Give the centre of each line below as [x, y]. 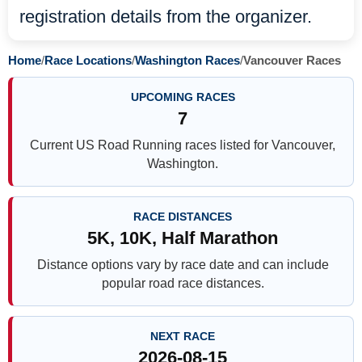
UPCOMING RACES [183, 97]
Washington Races [187, 60]
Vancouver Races [292, 60]
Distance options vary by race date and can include [183, 265]
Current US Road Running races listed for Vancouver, [183, 145]
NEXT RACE [183, 336]
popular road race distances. [183, 283]
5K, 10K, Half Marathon [183, 238]
